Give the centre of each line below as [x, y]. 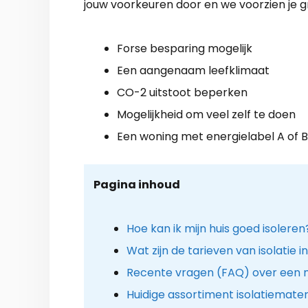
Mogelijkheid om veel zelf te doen [206, 114]
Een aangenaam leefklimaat [193, 70]
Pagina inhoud [136, 184]
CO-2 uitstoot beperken [182, 92]
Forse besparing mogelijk [185, 48]
